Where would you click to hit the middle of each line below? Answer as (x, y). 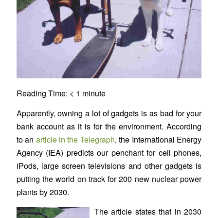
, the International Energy (158, 139)
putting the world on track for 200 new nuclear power (109, 179)
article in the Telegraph (75, 139)
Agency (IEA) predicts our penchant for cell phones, (109, 152)
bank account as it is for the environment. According (109, 126)
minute (94, 93)
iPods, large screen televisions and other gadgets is (109, 165)
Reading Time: (43, 93)
